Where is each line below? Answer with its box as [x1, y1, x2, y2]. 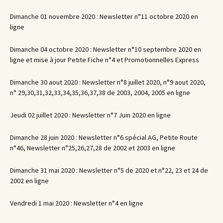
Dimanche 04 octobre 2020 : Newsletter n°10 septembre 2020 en [10, 45, 201, 54]
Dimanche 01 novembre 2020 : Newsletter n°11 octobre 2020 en [10, 12, 198, 21]
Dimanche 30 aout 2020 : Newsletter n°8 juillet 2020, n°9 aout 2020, [10, 78, 206, 87]
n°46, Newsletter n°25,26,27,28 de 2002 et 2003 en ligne [10, 143, 175, 153]
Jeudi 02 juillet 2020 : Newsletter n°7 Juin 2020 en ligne [10, 111, 171, 120]
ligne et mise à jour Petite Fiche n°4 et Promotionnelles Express [10, 55, 199, 65]
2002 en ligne [10, 176, 49, 186]
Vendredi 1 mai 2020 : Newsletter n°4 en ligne [10, 199, 143, 208]
